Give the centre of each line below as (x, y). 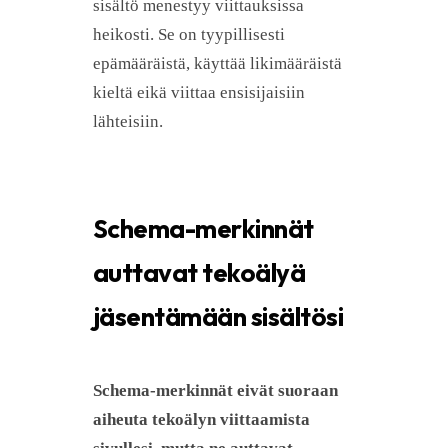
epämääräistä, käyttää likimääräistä (217, 63)
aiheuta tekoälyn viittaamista (201, 419)
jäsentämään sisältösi (218, 316)
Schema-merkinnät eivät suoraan (215, 390)
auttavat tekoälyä (199, 272)
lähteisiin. (128, 121)
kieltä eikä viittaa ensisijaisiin (199, 92)
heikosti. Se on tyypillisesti (189, 34)
